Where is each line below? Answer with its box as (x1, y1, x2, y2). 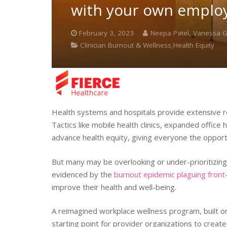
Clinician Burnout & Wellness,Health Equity (80, 41, 214, 50)
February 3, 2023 (79, 28, 134, 38)
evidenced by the (52, 169, 114, 179)
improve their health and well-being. (52, 181, 176, 192)
